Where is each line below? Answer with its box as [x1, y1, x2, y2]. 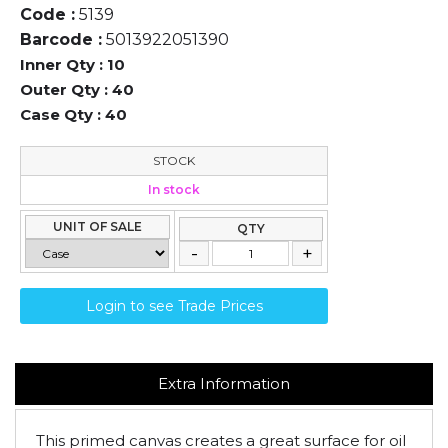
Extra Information [158, 374, 290, 393]
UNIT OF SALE [53, 219, 142, 234]
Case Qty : [20, 105, 101, 124]
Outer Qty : [20, 80, 108, 99]
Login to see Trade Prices [85, 297, 263, 315]
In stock [148, 182, 200, 197]
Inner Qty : [20, 55, 103, 74]
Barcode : [20, 30, 102, 49]
